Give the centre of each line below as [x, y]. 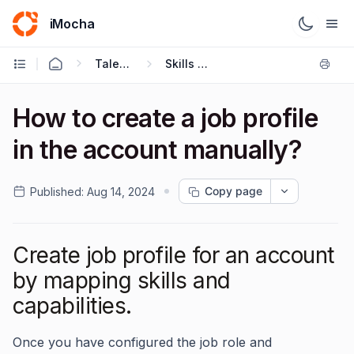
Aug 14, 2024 [121, 191]
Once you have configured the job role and [142, 342]
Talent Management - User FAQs [124, 63]
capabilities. [72, 306]
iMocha [72, 23]
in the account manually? [158, 150]
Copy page [233, 191]
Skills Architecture [202, 63]
